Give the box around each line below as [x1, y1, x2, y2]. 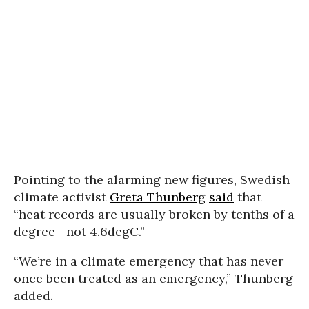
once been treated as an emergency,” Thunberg [14, 270, 293, 286]
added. [14, 287, 53, 303]
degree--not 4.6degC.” [14, 223, 145, 239]
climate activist [14, 188, 110, 205]
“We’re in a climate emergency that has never [14, 252, 283, 269]
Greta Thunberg [110, 188, 206, 205]
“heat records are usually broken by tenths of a [14, 206, 295, 222]
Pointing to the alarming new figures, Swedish [14, 171, 290, 188]
